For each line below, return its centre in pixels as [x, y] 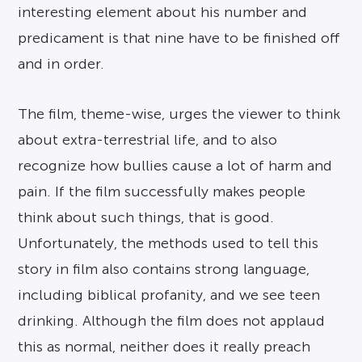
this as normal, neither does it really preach [164, 346]
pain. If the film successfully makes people [162, 191]
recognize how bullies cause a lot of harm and [175, 165]
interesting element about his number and [163, 12]
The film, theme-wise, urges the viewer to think [179, 114]
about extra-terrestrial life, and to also [148, 139]
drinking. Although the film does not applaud [172, 320]
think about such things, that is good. [146, 217]
